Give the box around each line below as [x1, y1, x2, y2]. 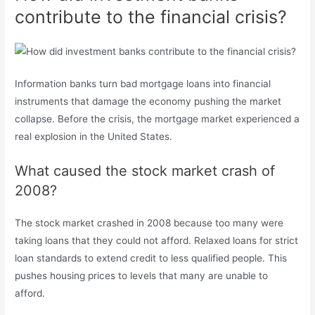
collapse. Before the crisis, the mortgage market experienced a [15, 113, 300, 125]
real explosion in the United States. [15, 131, 173, 143]
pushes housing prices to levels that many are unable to [15, 270, 269, 282]
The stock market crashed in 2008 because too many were [15, 217, 284, 229]
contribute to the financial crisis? [15, 6, 288, 27]
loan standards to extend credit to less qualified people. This [15, 252, 288, 264]
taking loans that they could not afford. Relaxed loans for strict [15, 235, 299, 247]
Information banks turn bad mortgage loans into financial [15, 78, 271, 90]
